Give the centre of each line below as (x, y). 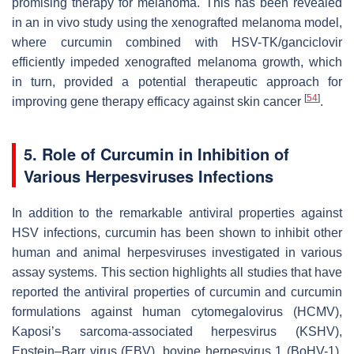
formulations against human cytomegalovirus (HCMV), (177, 312)
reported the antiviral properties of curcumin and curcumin (177, 292)
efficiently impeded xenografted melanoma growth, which (177, 62)
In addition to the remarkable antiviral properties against (177, 213)
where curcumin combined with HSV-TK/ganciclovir (177, 43)
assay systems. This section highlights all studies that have (177, 273)
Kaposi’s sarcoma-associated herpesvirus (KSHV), (177, 332)
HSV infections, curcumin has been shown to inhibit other (177, 233)
